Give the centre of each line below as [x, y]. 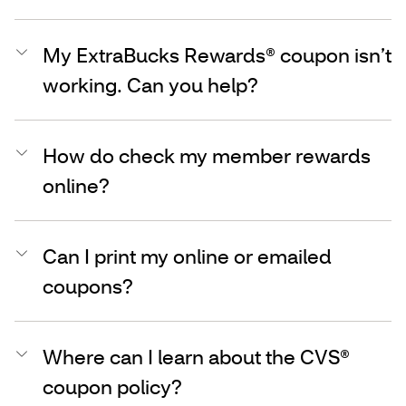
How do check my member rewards [207, 155]
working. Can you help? [150, 84]
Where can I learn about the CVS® [196, 356]
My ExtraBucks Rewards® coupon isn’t [217, 54]
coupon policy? [112, 386]
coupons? [90, 285]
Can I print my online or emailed [187, 256]
